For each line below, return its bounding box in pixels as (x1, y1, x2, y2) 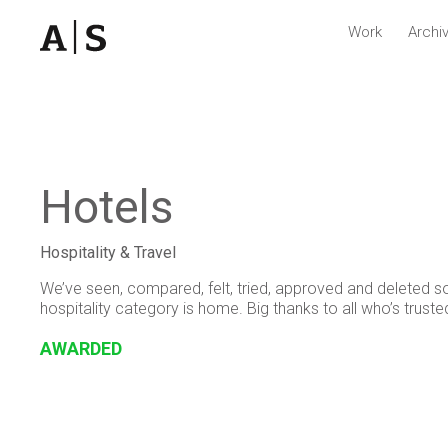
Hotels (40, 180, 173, 234)
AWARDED (40, 338, 122, 359)
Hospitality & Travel (40, 243, 176, 262)
